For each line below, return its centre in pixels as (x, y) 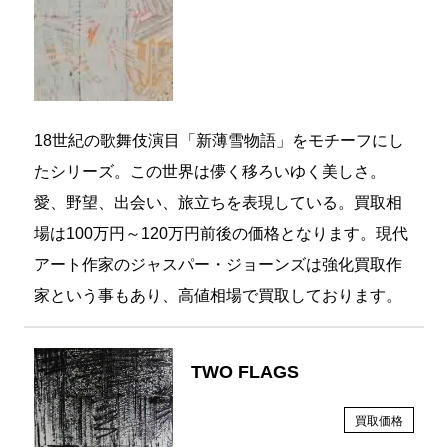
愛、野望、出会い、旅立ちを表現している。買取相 (217, 203)
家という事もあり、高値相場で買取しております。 (217, 296)
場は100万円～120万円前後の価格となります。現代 (220, 234)
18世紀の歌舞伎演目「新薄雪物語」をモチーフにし (218, 141)
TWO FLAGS (245, 372)
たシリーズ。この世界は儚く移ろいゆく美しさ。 (209, 172)
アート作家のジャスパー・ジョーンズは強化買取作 (217, 265)
